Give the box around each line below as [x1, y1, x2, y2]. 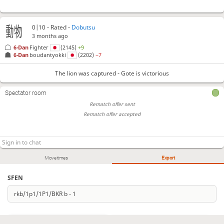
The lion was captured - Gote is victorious [55, 68, 169, 77]
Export [161, 155, 174, 161]
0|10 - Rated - [32, 23, 72, 32]
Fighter [29, 43, 49, 51]
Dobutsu [71, 23, 95, 32]
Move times [44, 155, 67, 161]
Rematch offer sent [89, 100, 135, 107]
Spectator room [5, 89, 46, 96]
